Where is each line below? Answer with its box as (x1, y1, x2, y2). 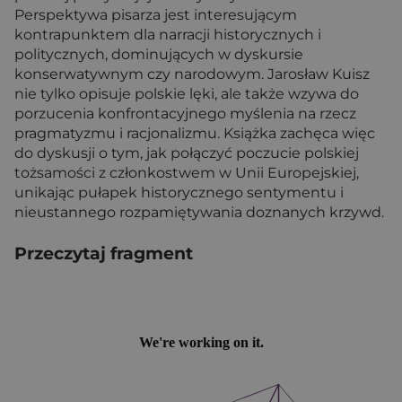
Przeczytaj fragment (14, 242, 193, 264)
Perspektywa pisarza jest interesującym (14, 5, 297, 23)
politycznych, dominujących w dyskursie (14, 45, 303, 63)
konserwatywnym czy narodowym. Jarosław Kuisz (14, 65, 370, 83)
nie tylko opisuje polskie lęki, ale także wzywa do (14, 84, 359, 102)
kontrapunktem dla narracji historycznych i (14, 25, 321, 43)
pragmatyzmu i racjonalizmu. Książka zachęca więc (14, 124, 375, 142)
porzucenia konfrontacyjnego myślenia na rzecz (14, 104, 356, 122)
